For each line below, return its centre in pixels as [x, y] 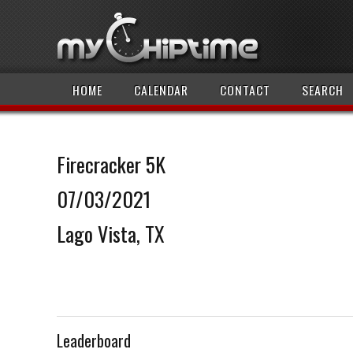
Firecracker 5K [111, 164]
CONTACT [245, 90]
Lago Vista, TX [111, 234]
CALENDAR [161, 90]
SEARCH [323, 90]
